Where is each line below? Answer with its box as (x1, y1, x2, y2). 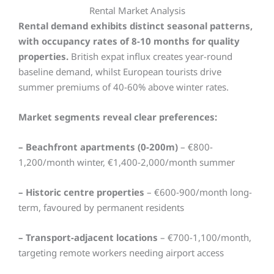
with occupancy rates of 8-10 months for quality (18, 35, 240, 47)
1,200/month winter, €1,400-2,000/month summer (18, 156, 235, 168)
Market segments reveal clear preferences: (18, 111, 217, 123)
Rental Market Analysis (89, 4, 185, 17)
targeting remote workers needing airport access (18, 246, 224, 259)
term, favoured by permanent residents (18, 201, 184, 213)
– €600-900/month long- (144, 186, 252, 198)
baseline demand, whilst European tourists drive (18, 65, 221, 78)
